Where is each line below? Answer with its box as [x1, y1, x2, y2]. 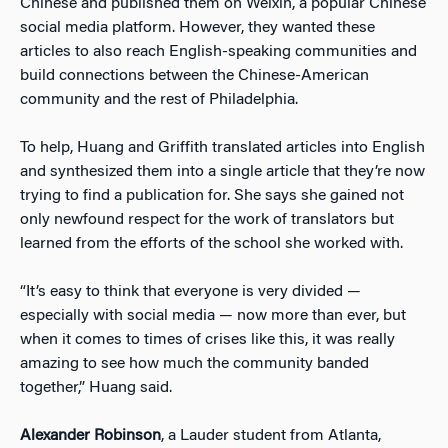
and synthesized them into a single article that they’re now [20, 163, 425, 180]
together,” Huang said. [20, 379, 172, 396]
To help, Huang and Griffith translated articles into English [20, 139, 425, 156]
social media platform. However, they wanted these [20, 19, 375, 36]
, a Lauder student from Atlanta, [161, 427, 381, 444]
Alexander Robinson [20, 427, 161, 444]
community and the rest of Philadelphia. [20, 91, 298, 108]
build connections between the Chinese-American [20, 67, 369, 84]
